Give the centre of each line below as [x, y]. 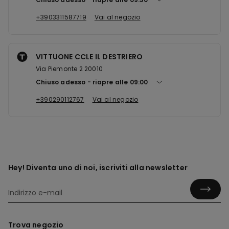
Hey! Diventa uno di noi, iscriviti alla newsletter [98, 168]
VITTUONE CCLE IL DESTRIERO [89, 57]
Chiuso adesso [61, 82]
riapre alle [111, 82]
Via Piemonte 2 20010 [69, 69]
